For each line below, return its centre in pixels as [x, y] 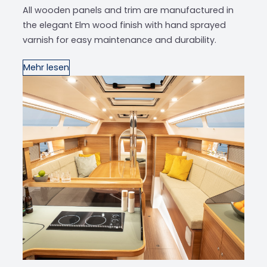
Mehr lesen [46, 67]
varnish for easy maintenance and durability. [119, 40]
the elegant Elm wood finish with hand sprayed [124, 25]
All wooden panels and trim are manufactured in [128, 10]
